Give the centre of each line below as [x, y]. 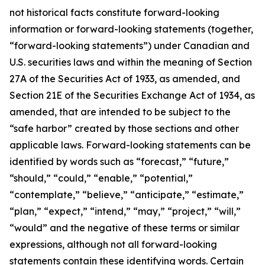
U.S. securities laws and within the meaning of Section [131, 62]
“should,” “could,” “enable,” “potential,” [101, 178]
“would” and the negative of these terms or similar [125, 228]
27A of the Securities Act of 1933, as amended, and [125, 79]
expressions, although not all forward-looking [113, 244]
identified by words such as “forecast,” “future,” [119, 161]
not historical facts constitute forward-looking [114, 12]
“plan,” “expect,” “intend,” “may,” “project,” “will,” [125, 211]
